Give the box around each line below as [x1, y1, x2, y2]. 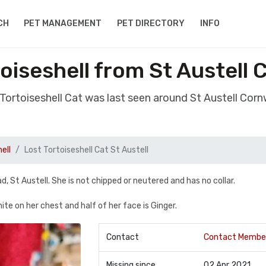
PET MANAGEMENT [24, 18, 102, 28]
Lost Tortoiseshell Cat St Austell [24, 145, 148, 155]
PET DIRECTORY [117, 18, 185, 28]
